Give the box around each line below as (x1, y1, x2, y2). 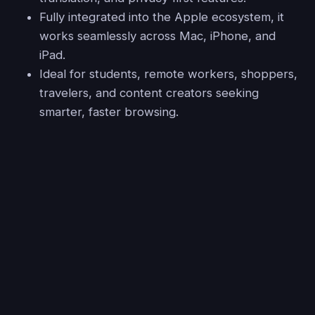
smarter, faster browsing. (39, 105, 179, 120)
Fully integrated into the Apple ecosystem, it (39, 10, 284, 25)
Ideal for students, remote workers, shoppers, (39, 67, 297, 82)
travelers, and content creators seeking (39, 86, 259, 101)
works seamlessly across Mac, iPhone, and (39, 29, 276, 44)
